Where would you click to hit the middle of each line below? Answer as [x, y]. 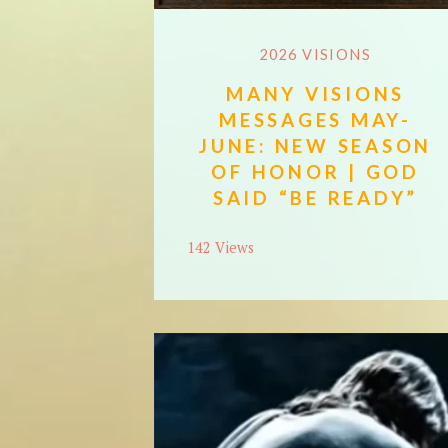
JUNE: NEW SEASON [316, 145]
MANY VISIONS [316, 93]
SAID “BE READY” [315, 197]
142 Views [221, 247]
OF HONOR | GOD [315, 171]
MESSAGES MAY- [315, 119]
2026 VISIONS [315, 54]
